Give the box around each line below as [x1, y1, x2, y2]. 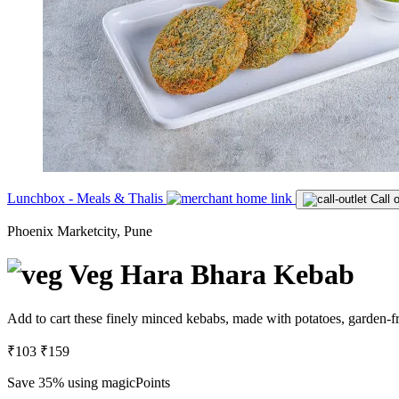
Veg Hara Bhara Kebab [69, 258, 354, 291]
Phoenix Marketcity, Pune [7, 224, 152, 239]
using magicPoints [64, 374, 170, 390]
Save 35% [7, 374, 64, 390]
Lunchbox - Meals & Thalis [7, 191, 167, 206]
